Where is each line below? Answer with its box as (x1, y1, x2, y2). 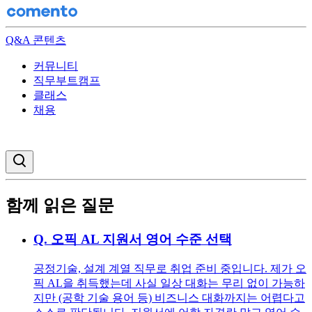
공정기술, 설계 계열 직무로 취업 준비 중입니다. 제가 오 (33, 262, 306, 274)
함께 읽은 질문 (6, 196, 114, 214)
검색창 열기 (27, 153, 75, 163)
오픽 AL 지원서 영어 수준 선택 (51, 231, 232, 247)
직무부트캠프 (33, 75, 100, 86)
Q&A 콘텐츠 (6, 34, 66, 46)
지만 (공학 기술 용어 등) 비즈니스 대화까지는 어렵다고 (33, 291, 305, 304)
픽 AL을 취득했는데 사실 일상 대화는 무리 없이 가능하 (33, 276, 305, 289)
